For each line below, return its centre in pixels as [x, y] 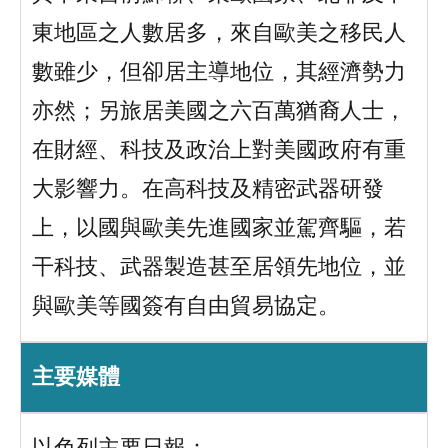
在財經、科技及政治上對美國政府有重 [218, 151]
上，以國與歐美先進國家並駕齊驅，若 [218, 229]
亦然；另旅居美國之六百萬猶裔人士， [218, 112]
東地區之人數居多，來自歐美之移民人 [218, 34]
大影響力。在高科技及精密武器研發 [207, 190]
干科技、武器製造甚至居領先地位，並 [218, 268]
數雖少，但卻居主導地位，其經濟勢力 [218, 73]
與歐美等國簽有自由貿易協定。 [185, 307]
